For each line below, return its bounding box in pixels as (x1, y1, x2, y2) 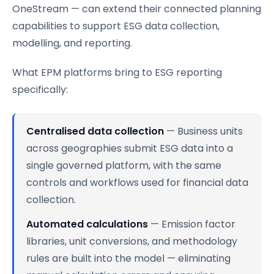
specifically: (12, 82, 68, 97)
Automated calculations (26, 217, 148, 231)
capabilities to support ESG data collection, (12, 18, 220, 33)
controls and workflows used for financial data (26, 175, 248, 190)
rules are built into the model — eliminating (26, 251, 231, 265)
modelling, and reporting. (12, 35, 132, 50)
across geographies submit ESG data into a (26, 141, 233, 155)
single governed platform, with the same (26, 158, 221, 172)
